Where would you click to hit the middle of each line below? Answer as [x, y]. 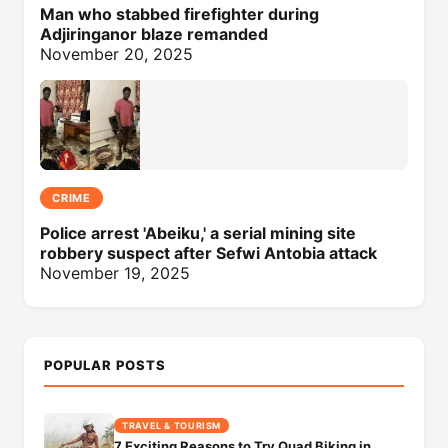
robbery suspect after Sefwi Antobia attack [208, 253]
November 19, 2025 [115, 273]
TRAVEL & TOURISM [172, 425]
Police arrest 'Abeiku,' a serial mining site [198, 233]
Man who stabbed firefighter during [179, 14]
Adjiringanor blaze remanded [154, 34]
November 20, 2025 [116, 54]
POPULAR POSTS [105, 365]
